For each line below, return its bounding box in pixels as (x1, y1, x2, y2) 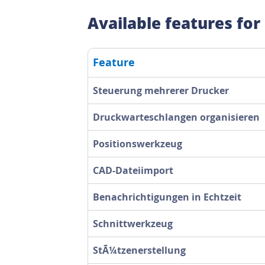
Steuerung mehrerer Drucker (93, 83, 229, 97)
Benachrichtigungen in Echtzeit (93, 190, 241, 203)
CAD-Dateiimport (93, 163, 173, 177)
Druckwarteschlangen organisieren (93, 110, 260, 124)
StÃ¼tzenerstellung (93, 243, 186, 257)
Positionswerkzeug (93, 137, 182, 150)
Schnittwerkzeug (93, 216, 173, 230)
